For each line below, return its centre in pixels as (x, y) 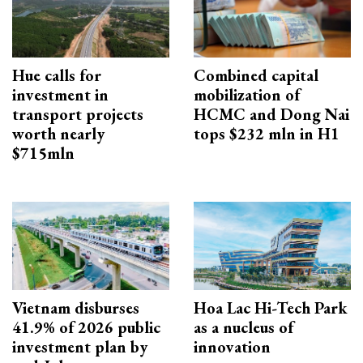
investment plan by (80, 346)
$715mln (43, 153)
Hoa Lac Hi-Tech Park (271, 307)
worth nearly (58, 133)
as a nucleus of (243, 327)
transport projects (78, 114)
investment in (60, 94)
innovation (232, 346)
